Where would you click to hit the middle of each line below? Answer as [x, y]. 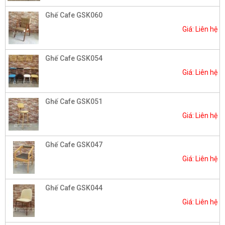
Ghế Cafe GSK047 [74, 144]
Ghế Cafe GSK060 [74, 15]
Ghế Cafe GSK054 [74, 58]
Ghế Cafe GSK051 [74, 101]
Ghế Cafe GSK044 [74, 188]
